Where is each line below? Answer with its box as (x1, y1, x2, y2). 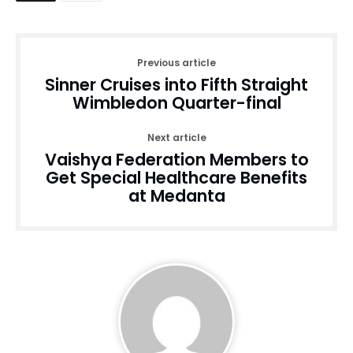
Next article (147, 130, 206, 144)
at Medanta (128, 184, 225, 207)
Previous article (137, 55, 216, 69)
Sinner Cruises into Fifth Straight (45, 72, 308, 96)
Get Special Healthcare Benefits (46, 165, 307, 189)
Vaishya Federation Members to (44, 147, 309, 171)
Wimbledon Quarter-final (72, 91, 281, 114)
